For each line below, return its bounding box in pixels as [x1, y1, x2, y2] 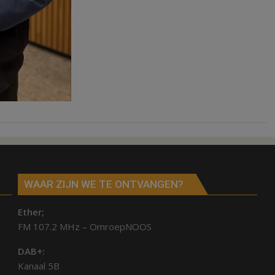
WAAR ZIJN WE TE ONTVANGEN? [23, 178, 184, 191]
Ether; [17, 206, 44, 219]
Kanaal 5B [17, 260, 60, 273]
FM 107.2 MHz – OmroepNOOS [17, 220, 152, 233]
